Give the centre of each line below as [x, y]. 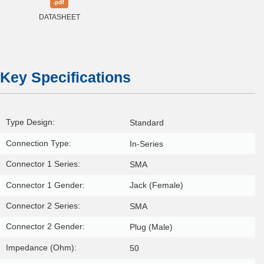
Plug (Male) [151, 227]
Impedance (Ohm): [41, 247]
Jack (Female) [156, 185]
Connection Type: [38, 143]
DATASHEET [59, 17]
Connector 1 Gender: [45, 185]
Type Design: [30, 122]
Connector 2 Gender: [45, 227]
